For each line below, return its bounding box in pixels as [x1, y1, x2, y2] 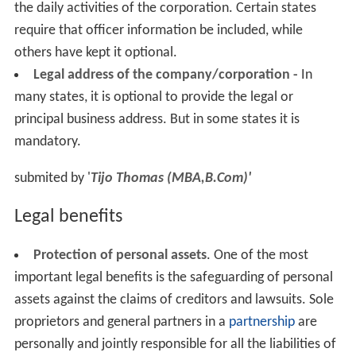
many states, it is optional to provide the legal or [14, 89, 293, 105]
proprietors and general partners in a [14, 314, 229, 330]
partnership [228, 314, 295, 330]
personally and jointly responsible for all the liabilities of [14, 336, 336, 352]
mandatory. [14, 133, 81, 149]
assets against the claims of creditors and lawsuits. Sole [14, 292, 334, 308]
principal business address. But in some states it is [14, 111, 300, 127]
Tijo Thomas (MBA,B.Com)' [90, 170, 251, 186]
